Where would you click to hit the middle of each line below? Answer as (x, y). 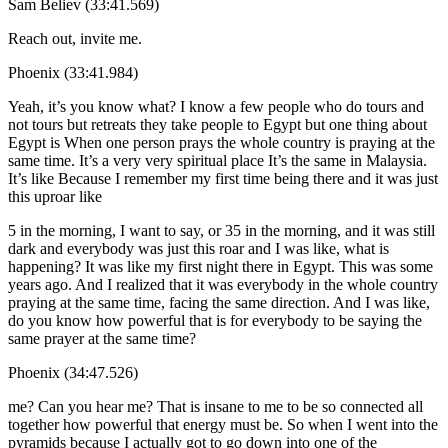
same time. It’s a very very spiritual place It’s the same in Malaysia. (217, 160)
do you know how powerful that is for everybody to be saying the (215, 320)
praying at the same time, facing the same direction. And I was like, (219, 302)
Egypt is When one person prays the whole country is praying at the (221, 142)
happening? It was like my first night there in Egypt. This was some (220, 266)
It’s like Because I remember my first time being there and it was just (223, 178)
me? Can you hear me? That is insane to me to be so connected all (215, 406)
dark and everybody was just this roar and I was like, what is (198, 248)
